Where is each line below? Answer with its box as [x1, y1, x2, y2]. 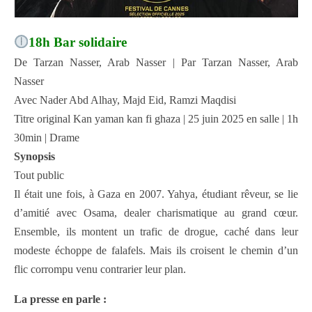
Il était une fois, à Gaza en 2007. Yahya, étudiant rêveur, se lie [14, 188, 298, 201]
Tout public [14, 169, 64, 182]
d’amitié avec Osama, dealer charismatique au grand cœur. [14, 207, 298, 219]
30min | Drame [14, 132, 79, 144]
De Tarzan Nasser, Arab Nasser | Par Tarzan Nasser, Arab [14, 56, 298, 69]
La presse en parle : [14, 293, 107, 306]
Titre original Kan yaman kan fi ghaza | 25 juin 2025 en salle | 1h [14, 113, 298, 125]
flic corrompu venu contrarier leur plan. [14, 263, 186, 276]
